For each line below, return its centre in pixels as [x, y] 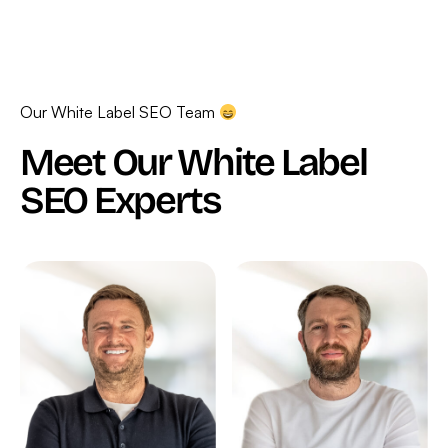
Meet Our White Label [193, 163]
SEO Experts [120, 201]
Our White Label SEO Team [119, 112]
